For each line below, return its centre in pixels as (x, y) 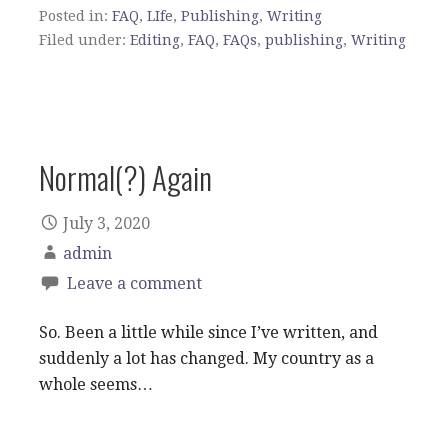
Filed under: (84, 39)
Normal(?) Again (125, 176)
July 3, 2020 (106, 224)
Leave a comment (134, 284)
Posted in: (75, 15)
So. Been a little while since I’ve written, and (208, 333)
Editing (155, 39)
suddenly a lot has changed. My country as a (206, 359)
